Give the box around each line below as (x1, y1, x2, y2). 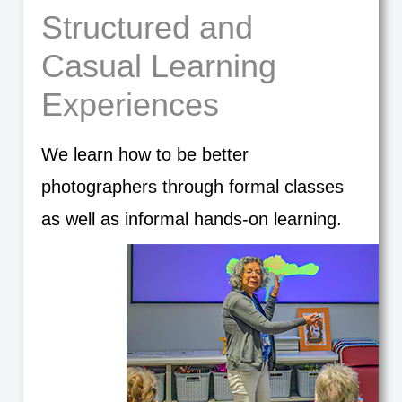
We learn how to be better (40, 144, 249, 164)
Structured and (40, 9, 253, 46)
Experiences (40, 86, 219, 123)
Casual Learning (40, 48, 276, 84)
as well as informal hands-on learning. (40, 209, 342, 229)
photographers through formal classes (40, 177, 344, 197)
